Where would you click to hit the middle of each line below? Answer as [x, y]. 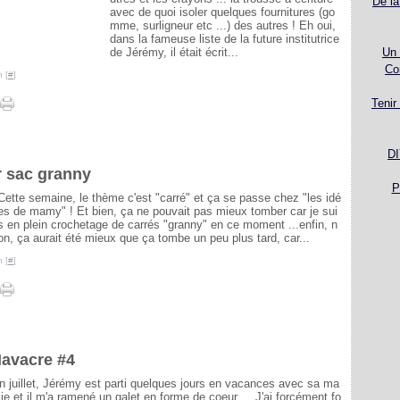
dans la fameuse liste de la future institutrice [225, 39]
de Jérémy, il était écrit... [174, 52]
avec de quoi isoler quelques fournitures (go [222, 12]
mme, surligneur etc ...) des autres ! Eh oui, [223, 25]
